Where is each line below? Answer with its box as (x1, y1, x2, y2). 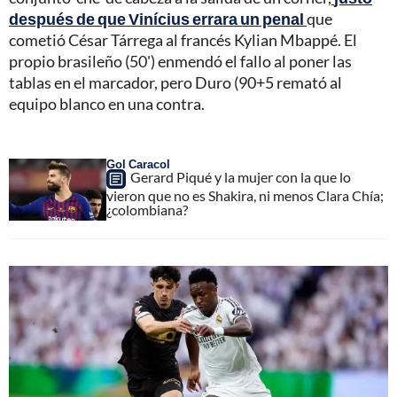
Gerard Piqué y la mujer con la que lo (130, 167, 351, 185)
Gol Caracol (106, 156, 170, 171)
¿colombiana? (106, 200, 188, 218)
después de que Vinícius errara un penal (9, 8, 304, 28)
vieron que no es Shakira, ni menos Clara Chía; (106, 186, 384, 204)
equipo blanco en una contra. (9, 93, 205, 113)
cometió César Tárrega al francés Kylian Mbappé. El (9, 29, 357, 50)
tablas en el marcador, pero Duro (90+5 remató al (9, 72, 342, 92)
